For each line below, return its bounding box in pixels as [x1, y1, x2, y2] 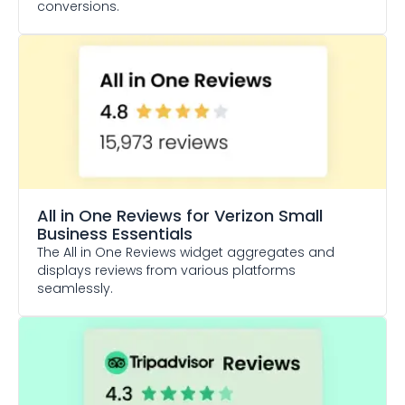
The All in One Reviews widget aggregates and [37, 243, 334, 261]
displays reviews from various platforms [37, 261, 296, 279]
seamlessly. [37, 279, 113, 297]
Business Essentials [37, 222, 193, 245]
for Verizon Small [186, 204, 323, 227]
